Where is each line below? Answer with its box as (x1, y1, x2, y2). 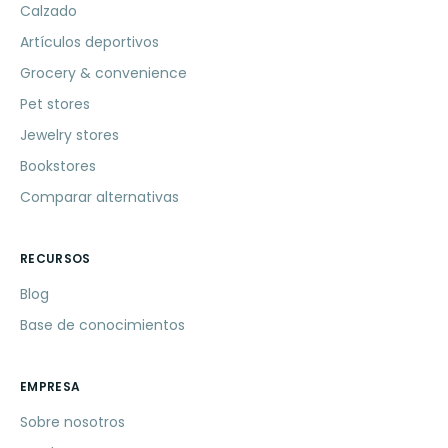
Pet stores (20, 94, 90, 115)
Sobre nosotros (20, 412, 125, 433)
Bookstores (20, 156, 96, 177)
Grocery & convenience (20, 63, 187, 84)
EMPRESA (20, 378, 81, 396)
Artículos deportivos (20, 32, 159, 53)
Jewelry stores (20, 125, 119, 146)
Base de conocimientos (20, 315, 185, 336)
